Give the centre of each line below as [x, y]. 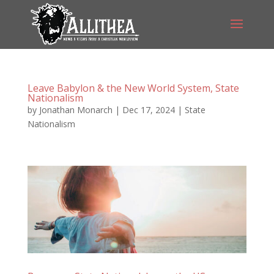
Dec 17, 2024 [148, 110]
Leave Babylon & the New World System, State [133, 88]
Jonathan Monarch [76, 110]
